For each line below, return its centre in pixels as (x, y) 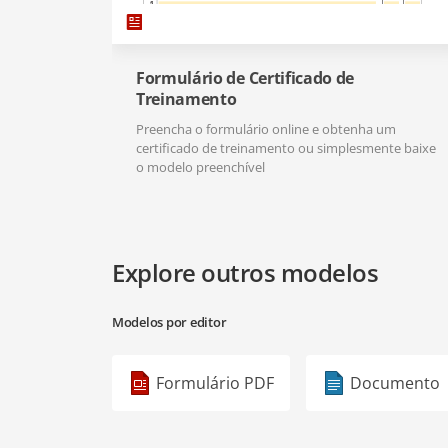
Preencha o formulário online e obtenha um (266, 129)
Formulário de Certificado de (245, 78)
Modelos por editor (169, 322)
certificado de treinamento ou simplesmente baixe (286, 148)
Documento (395, 383)
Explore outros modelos (245, 273)
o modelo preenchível (200, 167)
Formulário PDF (215, 383)
